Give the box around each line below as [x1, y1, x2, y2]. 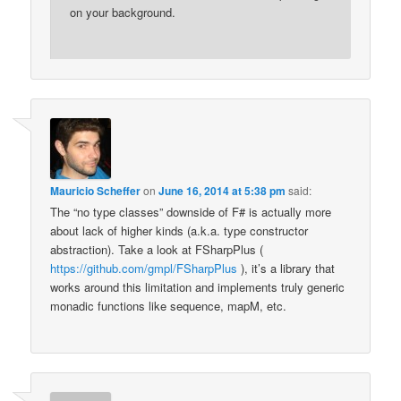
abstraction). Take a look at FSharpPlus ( [50, 240, 264, 258]
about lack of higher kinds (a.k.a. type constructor [50, 221, 309, 239]
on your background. [70, 4, 176, 21]
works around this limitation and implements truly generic [50, 277, 346, 295]
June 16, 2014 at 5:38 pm [158, 182, 286, 199]
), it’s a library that [237, 259, 336, 277]
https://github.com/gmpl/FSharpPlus [50, 259, 238, 277]
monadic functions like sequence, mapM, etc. [50, 296, 287, 314]
